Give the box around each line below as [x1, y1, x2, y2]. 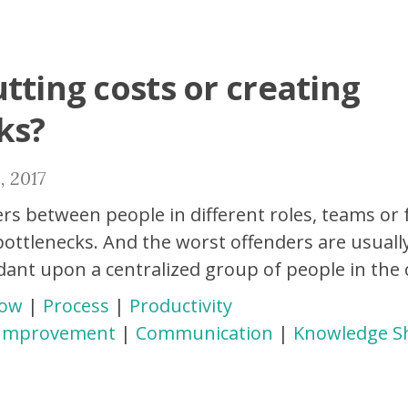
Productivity [129, 293, 232, 318]
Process [43, 293, 109, 318]
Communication [136, 321, 273, 345]
